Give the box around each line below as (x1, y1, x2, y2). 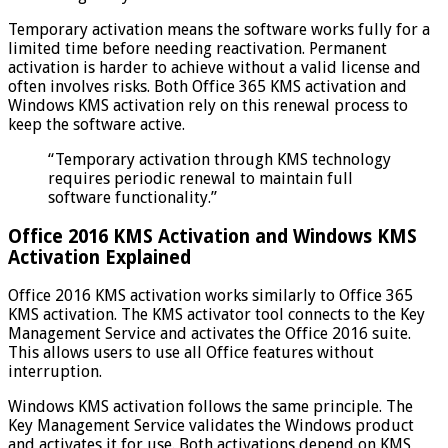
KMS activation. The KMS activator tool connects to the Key (8, 305, 425, 325)
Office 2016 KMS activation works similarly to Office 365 (8, 286, 413, 306)
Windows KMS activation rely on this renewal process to (8, 95, 408, 115)
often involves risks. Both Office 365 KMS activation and (8, 76, 407, 96)
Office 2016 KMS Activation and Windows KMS (8, 225, 417, 247)
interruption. (8, 362, 102, 382)
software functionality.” (48, 187, 217, 207)
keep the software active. (8, 114, 185, 134)
